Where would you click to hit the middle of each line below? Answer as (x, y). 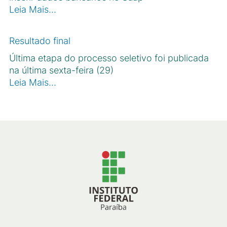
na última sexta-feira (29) (61, 70)
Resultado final (40, 41)
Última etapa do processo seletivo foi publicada (109, 58)
